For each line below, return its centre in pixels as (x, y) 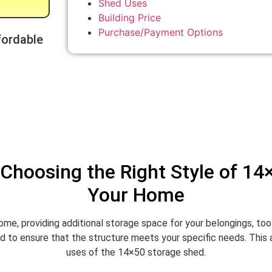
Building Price (129, 17)
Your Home (136, 195)
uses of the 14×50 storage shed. (136, 252)
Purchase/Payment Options (160, 32)
